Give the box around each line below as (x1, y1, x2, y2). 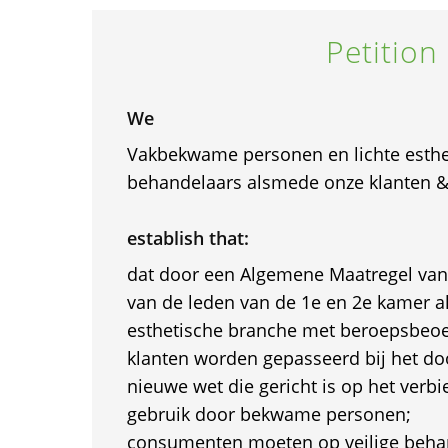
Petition (325, 31, 439, 72)
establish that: (126, 226, 249, 250)
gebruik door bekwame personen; (126, 402, 411, 426)
